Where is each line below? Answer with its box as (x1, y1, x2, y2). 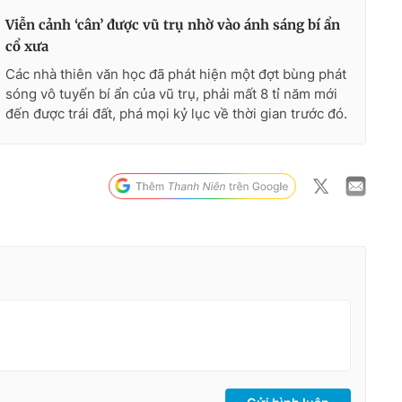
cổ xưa (5, 37, 48, 55)
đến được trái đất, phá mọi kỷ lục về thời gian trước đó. (5, 104, 347, 122)
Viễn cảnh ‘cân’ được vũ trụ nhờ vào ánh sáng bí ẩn (5, 15, 340, 33)
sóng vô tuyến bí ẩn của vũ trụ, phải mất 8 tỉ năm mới (5, 84, 337, 102)
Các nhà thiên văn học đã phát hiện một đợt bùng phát (5, 65, 346, 83)
